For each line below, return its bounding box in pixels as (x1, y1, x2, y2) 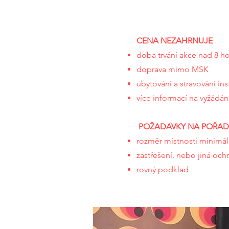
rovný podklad (136, 165, 189, 174)
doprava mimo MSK (136, 64, 209, 74)
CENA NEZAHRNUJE (136, 36, 213, 45)
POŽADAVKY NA (139, 122, 201, 131)
